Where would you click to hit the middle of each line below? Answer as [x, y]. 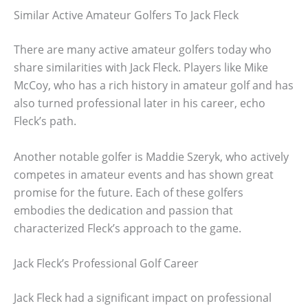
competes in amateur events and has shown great [144, 174]
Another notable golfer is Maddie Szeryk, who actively [151, 156]
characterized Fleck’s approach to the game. [128, 228]
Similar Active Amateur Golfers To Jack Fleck [126, 15]
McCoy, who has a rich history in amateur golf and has [154, 85]
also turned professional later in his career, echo [140, 103]
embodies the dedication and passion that [123, 210]
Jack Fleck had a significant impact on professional [143, 298]
